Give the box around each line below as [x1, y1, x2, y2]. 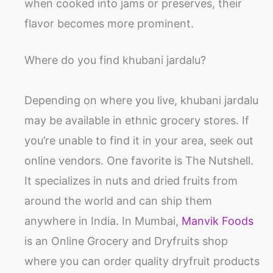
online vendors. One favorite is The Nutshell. [24, 154, 253, 167]
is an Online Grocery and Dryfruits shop [24, 234, 228, 247]
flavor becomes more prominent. [24, 16, 194, 30]
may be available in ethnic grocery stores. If [24, 113, 249, 127]
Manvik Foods [182, 214, 253, 227]
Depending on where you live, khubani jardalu [24, 93, 258, 107]
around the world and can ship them [24, 194, 212, 207]
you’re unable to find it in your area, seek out [24, 133, 253, 147]
